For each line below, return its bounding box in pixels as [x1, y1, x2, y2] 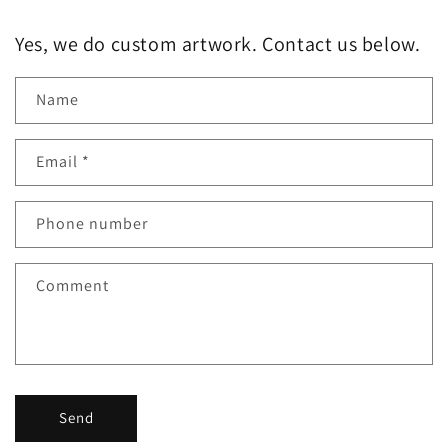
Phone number [36, 212, 148, 234]
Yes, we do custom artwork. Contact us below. [15, 30, 421, 57]
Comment [36, 274, 109, 296]
